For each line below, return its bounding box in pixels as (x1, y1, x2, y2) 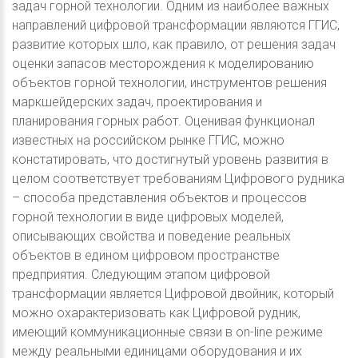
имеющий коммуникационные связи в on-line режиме (12, 324, 323, 340)
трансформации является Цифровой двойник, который (12, 286, 334, 302)
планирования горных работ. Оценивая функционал (12, 113, 315, 129)
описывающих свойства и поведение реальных (12, 229, 291, 245)
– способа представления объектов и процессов (12, 190, 307, 206)
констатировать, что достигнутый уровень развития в (12, 152, 328, 168)
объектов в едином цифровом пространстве (12, 248, 280, 264)
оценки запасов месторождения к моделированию (12, 56, 314, 72)
